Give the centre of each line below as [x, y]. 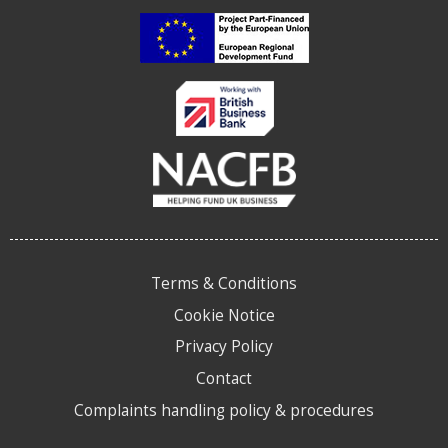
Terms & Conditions [224, 283]
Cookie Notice [224, 314]
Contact [224, 377]
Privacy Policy [224, 346]
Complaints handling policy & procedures [224, 409]
